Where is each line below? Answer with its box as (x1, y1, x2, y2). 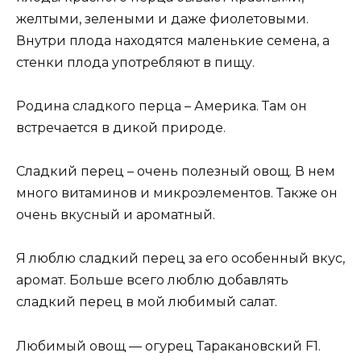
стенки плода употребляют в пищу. (16, 54, 255, 70)
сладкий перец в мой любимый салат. (16, 294, 277, 310)
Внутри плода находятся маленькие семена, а (16, 32, 330, 48)
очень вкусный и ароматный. (16, 207, 215, 223)
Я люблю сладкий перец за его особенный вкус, (16, 251, 345, 267)
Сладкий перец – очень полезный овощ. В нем (16, 164, 335, 180)
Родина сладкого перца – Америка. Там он (16, 98, 307, 114)
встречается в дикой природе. (16, 120, 226, 136)
